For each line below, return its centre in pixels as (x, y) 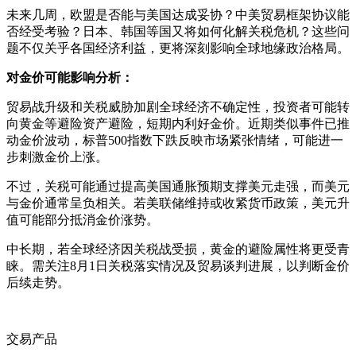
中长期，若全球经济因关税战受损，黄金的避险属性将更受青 (178, 250)
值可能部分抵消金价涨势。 (83, 220)
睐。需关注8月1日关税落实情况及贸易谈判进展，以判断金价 (178, 266)
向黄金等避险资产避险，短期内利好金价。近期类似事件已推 (178, 124)
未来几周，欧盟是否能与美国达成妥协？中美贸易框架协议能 (178, 15)
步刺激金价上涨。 (57, 157)
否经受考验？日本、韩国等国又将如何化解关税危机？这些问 (178, 32)
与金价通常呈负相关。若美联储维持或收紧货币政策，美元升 (178, 203)
